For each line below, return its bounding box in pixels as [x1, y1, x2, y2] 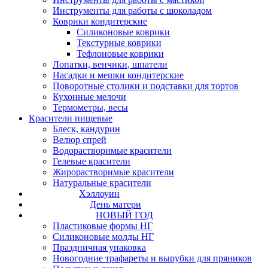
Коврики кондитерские [53, 16, 147, 27]
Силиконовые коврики [77, 27, 170, 38]
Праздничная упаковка [53, 242, 146, 253]
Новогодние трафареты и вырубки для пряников [53, 253, 252, 264]
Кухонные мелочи [53, 92, 126, 102]
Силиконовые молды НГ [53, 232, 154, 242]
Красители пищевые [29, 113, 112, 124]
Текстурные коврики [77, 38, 162, 48]
